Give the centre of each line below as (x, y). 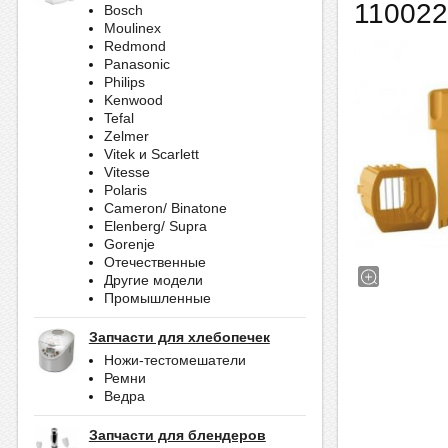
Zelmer (126, 136)
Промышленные (157, 298)
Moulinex (132, 28)
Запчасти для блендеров (177, 435)
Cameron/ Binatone (165, 208)
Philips (124, 82)
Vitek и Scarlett (151, 154)
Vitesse (126, 172)
